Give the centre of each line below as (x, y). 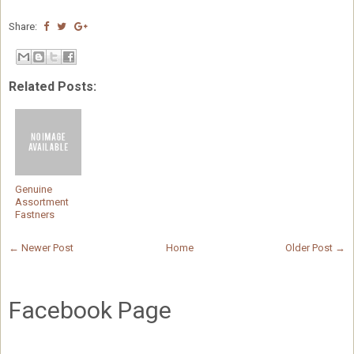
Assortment (42, 201)
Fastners (35, 214)
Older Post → (315, 247)
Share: (24, 26)
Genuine (34, 189)
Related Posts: (53, 86)
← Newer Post (41, 247)
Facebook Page (90, 310)
